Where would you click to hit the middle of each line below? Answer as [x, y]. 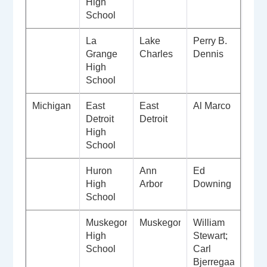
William [209, 223]
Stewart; [211, 236]
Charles [158, 54]
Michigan [52, 106]
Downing [212, 184]
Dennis [209, 54]
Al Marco [213, 106]
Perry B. [210, 41]
